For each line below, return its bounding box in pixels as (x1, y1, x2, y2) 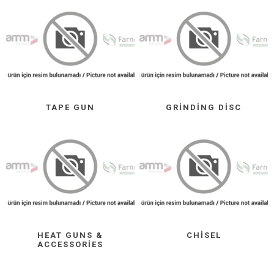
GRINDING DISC (166, 102, 242, 112)
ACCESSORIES (37, 239, 103, 249)
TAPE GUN (45, 102, 95, 112)
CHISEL (186, 230, 221, 240)
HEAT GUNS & (37, 230, 103, 240)
